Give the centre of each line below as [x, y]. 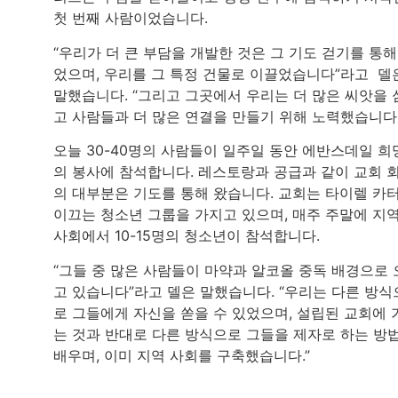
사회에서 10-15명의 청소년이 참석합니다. [187, 236]
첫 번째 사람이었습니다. [131, 18]
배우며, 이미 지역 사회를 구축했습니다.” [182, 355]
